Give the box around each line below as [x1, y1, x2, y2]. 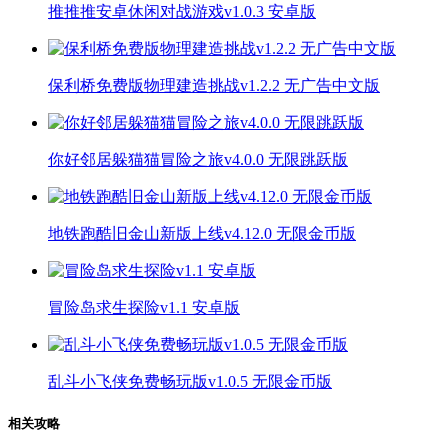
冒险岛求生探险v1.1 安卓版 [48, 298, 240, 316]
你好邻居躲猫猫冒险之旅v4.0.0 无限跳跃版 [48, 150, 348, 168]
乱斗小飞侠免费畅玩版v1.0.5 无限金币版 [48, 372, 332, 390]
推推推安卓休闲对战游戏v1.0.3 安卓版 [48, 2, 316, 20]
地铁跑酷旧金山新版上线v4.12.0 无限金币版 [48, 224, 356, 242]
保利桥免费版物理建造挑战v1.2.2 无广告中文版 [48, 76, 380, 94]
